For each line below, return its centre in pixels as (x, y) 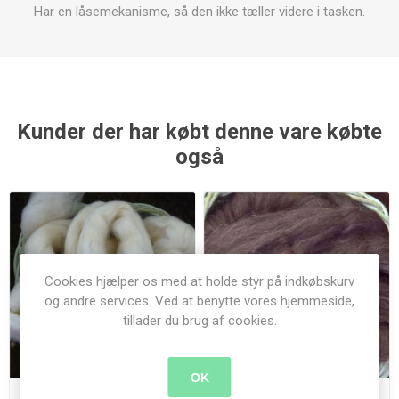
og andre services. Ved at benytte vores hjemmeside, (199, 301)
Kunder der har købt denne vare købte (199, 132)
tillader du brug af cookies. (199, 321)
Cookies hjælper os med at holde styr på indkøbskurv (199, 281)
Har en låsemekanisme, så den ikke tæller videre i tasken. (199, 12)
